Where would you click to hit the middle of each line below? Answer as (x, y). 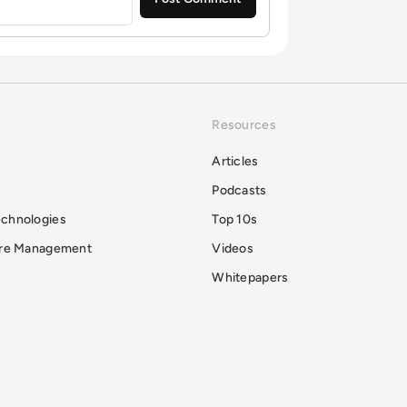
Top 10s (235, 219)
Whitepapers (250, 277)
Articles (235, 161)
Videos (233, 248)
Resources (244, 124)
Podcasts (239, 190)
